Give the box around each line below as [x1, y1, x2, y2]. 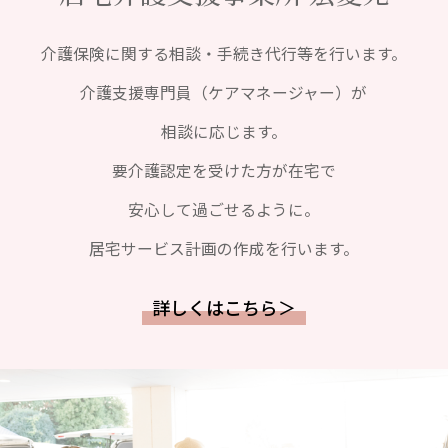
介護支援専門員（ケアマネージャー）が [80, 81, 368, 105]
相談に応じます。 [161, 120, 288, 144]
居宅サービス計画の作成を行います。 [88, 237, 359, 261]
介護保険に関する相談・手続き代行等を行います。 [41, 42, 408, 66]
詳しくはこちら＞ [151, 294, 296, 321]
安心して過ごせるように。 [127, 198, 320, 222]
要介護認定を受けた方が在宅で [111, 159, 336, 183]
